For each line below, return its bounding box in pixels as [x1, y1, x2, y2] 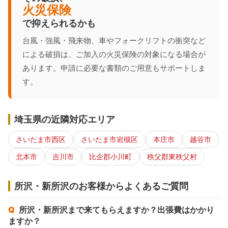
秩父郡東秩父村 [147, 152, 197, 161]
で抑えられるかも [22, 17, 96, 28]
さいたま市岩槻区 [81, 134, 138, 144]
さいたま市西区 [16, 134, 66, 144]
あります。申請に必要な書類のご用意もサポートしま [22, 63, 206, 73]
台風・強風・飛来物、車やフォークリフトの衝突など [22, 35, 206, 45]
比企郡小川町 [89, 152, 132, 161]
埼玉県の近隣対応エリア [14, 113, 115, 125]
